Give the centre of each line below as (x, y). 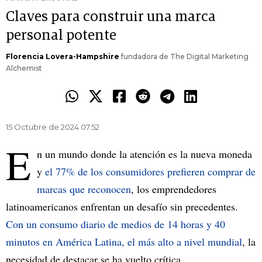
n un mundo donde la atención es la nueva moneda (144, 154)
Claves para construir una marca (111, 17)
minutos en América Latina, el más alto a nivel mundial (124, 242)
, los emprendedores (174, 189)
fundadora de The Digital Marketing (184, 57)
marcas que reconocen (84, 189)
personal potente (61, 36)
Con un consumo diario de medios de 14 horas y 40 (116, 224)
